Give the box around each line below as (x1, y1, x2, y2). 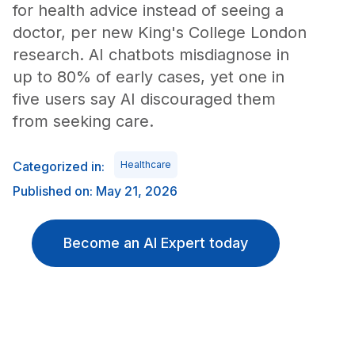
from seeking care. (13, 112, 154, 131)
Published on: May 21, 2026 (13, 183, 177, 199)
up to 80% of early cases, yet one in (13, 67, 284, 86)
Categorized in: (13, 158, 105, 174)
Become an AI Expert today (63, 235, 248, 251)
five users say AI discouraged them (13, 90, 276, 109)
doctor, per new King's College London (13, 23, 307, 42)
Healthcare (120, 158, 171, 170)
